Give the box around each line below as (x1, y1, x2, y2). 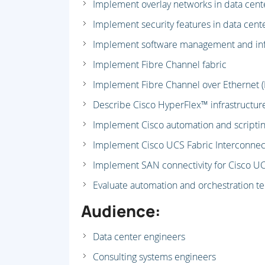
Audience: (81, 200, 161, 222)
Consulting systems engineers (93, 250, 216, 264)
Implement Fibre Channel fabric (93, 58, 227, 72)
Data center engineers (93, 230, 185, 244)
